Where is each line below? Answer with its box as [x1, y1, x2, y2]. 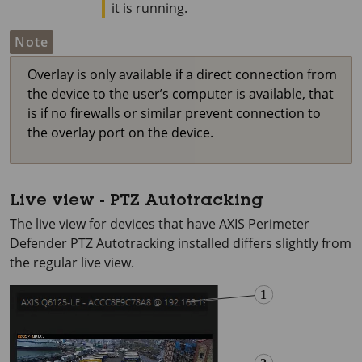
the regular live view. [10, 253, 134, 271]
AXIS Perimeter [219, 214, 309, 233]
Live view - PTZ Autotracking [10, 193, 263, 210]
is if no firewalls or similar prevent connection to [27, 103, 321, 122]
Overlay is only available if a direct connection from [27, 65, 337, 83]
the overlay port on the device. [27, 123, 213, 141]
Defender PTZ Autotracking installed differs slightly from [10, 234, 351, 252]
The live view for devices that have [10, 214, 219, 233]
